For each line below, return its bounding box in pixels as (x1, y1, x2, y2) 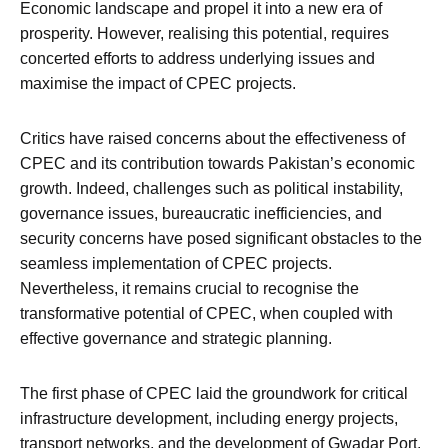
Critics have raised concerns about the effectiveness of (20, 130, 405, 148)
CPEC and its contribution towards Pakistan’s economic (20, 155, 415, 173)
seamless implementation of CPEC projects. (20, 255, 332, 273)
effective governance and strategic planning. (20, 330, 332, 348)
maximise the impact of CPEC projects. (20, 75, 296, 93)
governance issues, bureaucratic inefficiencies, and (20, 205, 382, 223)
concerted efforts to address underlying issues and (20, 50, 375, 68)
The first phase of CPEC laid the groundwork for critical (20, 385, 408, 403)
